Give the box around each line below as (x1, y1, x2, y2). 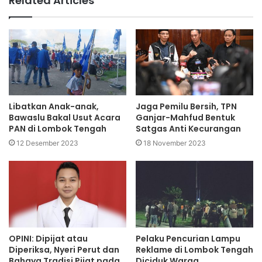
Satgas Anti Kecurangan (136, 123, 241, 135)
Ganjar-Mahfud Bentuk (136, 112, 235, 124)
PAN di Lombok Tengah (9, 123, 106, 135)
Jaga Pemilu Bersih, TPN (136, 101, 237, 113)
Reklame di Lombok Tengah (136, 243, 253, 256)
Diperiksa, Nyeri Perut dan (9, 243, 119, 256)
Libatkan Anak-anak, (9, 101, 99, 113)
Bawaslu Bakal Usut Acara (9, 112, 120, 124)
